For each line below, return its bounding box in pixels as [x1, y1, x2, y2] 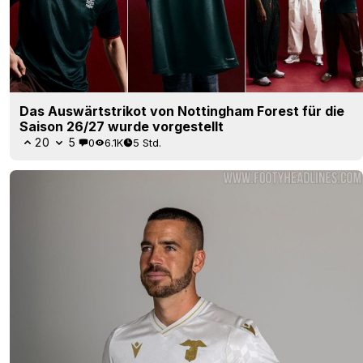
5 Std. [133, 135, 161, 149]
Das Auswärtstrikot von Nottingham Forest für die [19, 103, 344, 120]
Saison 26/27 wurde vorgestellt [19, 118, 224, 135]
